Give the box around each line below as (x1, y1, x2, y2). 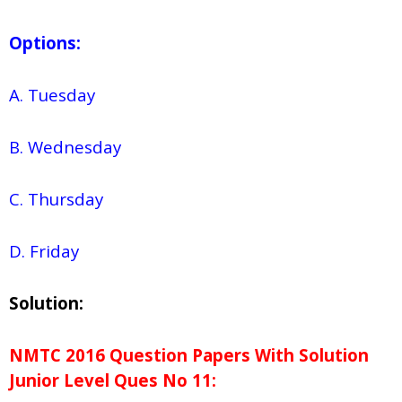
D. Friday (9, 240, 79, 263)
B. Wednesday (9, 135, 121, 159)
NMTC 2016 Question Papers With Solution (9, 344, 369, 367)
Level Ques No (59, 369, 188, 392)
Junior (9, 369, 59, 392)
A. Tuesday (9, 83, 95, 107)
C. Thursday (9, 188, 103, 211)
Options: (9, 31, 81, 55)
